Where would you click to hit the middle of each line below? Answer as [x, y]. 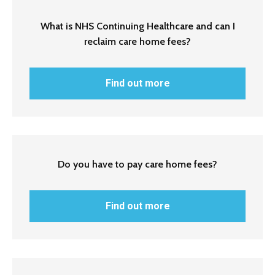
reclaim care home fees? [137, 42]
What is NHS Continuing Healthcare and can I [137, 26]
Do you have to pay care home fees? [137, 165]
